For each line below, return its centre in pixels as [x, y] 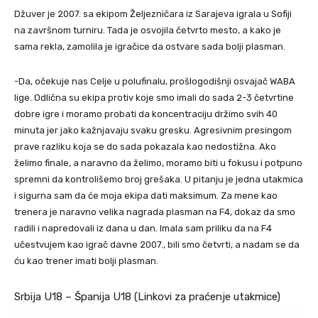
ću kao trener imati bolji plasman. [86, 261]
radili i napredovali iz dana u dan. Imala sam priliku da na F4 [143, 228]
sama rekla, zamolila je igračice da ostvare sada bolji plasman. [150, 46]
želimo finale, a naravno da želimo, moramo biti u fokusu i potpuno [158, 163]
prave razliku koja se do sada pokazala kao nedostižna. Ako [145, 147]
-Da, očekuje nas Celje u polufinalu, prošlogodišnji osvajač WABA [155, 81]
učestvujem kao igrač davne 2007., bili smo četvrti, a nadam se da [157, 245]
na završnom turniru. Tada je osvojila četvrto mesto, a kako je [148, 30]
